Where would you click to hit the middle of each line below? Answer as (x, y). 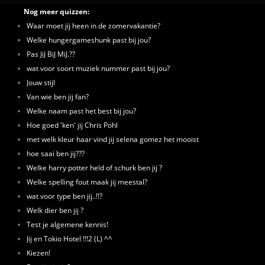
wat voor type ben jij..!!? (64, 196)
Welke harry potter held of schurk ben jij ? (94, 167)
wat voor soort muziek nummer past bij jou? (98, 68)
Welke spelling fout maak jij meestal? (87, 182)
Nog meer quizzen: (56, 11)
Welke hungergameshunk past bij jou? (89, 40)
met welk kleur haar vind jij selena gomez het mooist (113, 139)
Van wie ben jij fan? (58, 96)
